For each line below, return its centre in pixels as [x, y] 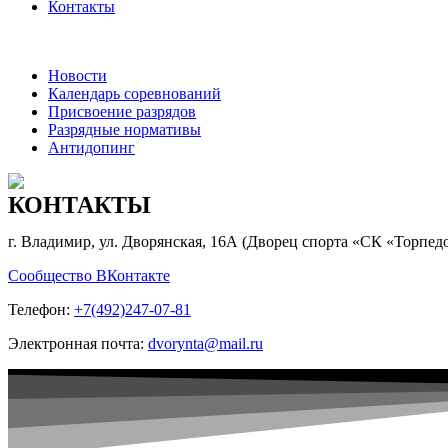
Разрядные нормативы [124, 130]
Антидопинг [91, 148]
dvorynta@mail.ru [205, 344]
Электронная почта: [78, 344]
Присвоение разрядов [122, 112]
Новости [77, 76]
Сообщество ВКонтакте [89, 276]
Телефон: [41, 310]
